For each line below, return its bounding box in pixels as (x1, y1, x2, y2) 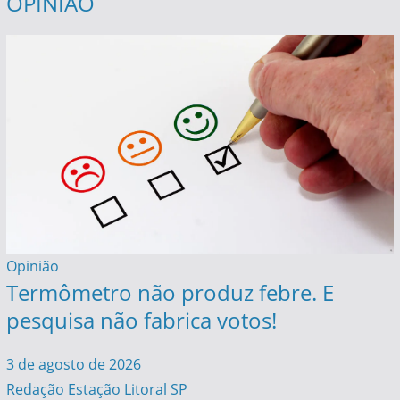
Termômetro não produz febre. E (5, 277, 334, 307)
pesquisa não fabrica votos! (5, 304, 277, 335)
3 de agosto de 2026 (5, 354, 141, 374)
